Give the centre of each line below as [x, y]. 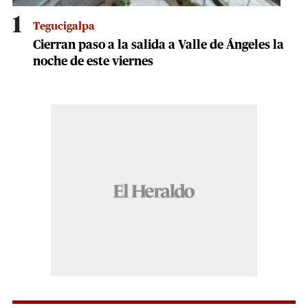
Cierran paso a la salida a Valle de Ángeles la [158, 45]
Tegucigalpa [64, 26]
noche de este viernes [93, 62]
